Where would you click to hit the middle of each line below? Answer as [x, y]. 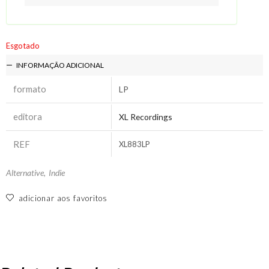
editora [28, 117]
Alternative [25, 173]
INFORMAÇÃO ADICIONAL [60, 65]
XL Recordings [146, 117]
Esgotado [23, 46]
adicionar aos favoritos [63, 198]
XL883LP [134, 144]
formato [30, 89]
